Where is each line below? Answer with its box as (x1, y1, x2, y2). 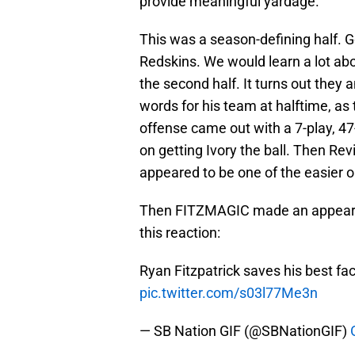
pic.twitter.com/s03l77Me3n (139, 284, 318, 302)
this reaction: (139, 224, 220, 242)
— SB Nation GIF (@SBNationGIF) (139, 323, 350, 340)
